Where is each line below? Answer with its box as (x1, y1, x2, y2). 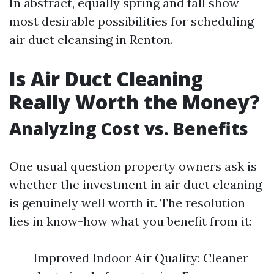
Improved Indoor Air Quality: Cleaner (34, 250, 248, 265)
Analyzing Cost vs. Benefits (9, 117, 248, 140)
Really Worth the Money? (9, 89, 260, 115)
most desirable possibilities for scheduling (9, 13, 254, 29)
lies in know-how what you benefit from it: (9, 213, 252, 229)
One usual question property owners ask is (9, 158, 257, 174)
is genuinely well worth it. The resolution (9, 195, 245, 210)
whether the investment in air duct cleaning (9, 177, 262, 192)
